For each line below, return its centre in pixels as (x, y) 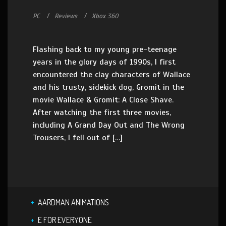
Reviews (66, 16)
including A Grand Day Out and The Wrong (109, 125)
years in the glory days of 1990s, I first (104, 62)
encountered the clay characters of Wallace (111, 75)
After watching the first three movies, (102, 112)
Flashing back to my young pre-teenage (105, 49)
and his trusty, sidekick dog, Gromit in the (108, 87)
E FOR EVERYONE (65, 220)
